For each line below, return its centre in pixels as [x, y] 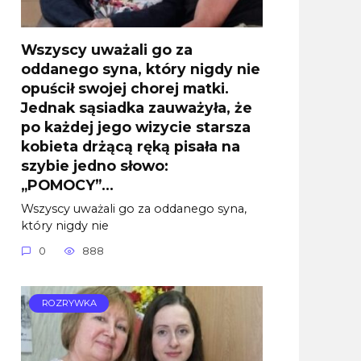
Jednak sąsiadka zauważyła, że [137, 107]
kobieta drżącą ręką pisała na [131, 146]
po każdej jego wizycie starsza [136, 127]
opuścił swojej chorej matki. [125, 88]
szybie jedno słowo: [95, 165]
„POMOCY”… [67, 185]
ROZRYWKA [69, 303]
